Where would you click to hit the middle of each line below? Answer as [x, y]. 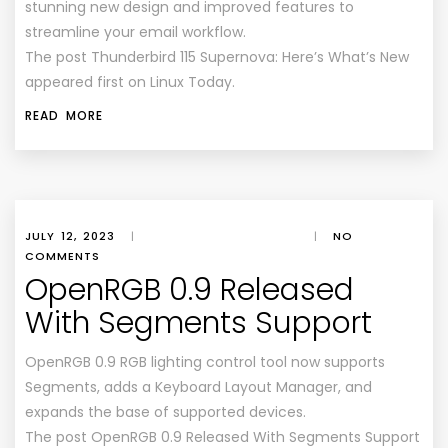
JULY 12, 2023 [70, 235]
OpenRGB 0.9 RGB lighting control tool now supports [205, 361]
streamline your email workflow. [135, 31]
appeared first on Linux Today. [130, 81]
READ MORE [64, 115]
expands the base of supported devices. [165, 411]
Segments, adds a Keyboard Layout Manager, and [198, 386]
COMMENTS [62, 255]
